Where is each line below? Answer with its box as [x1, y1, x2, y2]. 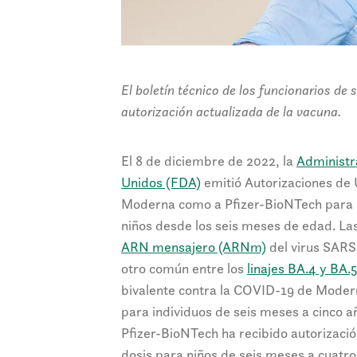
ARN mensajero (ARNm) [121, 237, 266, 257]
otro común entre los [121, 259, 247, 278]
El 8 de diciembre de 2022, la [121, 151, 296, 171]
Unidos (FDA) [121, 173, 201, 192]
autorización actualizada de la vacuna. [121, 102, 341, 121]
